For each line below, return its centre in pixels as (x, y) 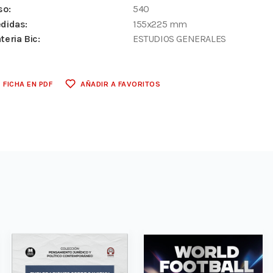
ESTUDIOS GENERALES (179, 39)
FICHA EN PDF (28, 84)
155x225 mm (160, 24)
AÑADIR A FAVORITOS (121, 84)
